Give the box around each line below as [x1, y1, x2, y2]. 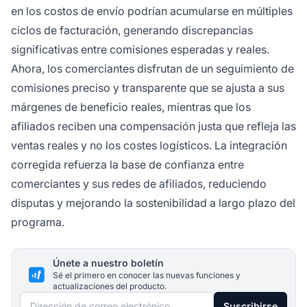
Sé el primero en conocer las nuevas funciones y [53, 270, 241, 281]
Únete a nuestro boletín [53, 257, 164, 269]
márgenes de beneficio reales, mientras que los [11, 100, 251, 114]
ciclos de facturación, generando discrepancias [11, 23, 253, 38]
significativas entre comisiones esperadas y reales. [11, 42, 269, 57]
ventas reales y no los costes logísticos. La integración [11, 138, 287, 153]
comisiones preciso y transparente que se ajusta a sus [11, 81, 284, 95]
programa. [11, 215, 64, 230]
